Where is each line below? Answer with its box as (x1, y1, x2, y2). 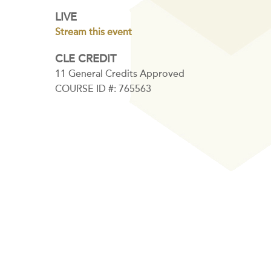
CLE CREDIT (55, 53, 116, 65)
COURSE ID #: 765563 (55, 83, 151, 95)
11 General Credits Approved (55, 68, 184, 80)
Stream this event (55, 26, 132, 38)
